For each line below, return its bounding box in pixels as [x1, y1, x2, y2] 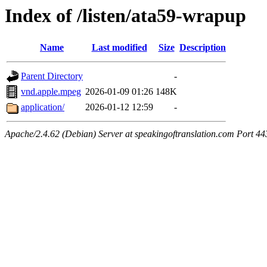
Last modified [91, 42, 147, 53]
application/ [21, 102, 64, 113]
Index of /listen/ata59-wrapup [5, 5, 246, 26]
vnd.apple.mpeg [21, 86, 81, 97]
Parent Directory [21, 71, 83, 82]
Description [179, 42, 226, 53]
